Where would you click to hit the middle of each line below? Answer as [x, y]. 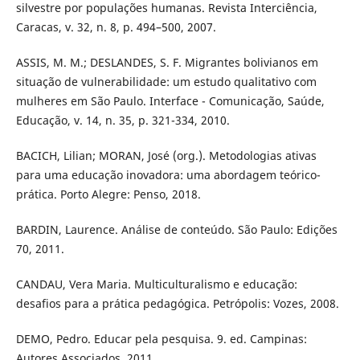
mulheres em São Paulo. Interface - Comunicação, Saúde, [170, 101]
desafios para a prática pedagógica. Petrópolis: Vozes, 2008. [177, 304]
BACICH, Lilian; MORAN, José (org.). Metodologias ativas [166, 156]
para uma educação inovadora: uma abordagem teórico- [168, 175]
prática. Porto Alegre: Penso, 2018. [108, 194]
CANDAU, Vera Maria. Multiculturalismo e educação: [156, 284]
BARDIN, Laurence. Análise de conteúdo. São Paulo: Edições [176, 230]
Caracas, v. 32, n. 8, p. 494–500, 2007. [116, 27]
